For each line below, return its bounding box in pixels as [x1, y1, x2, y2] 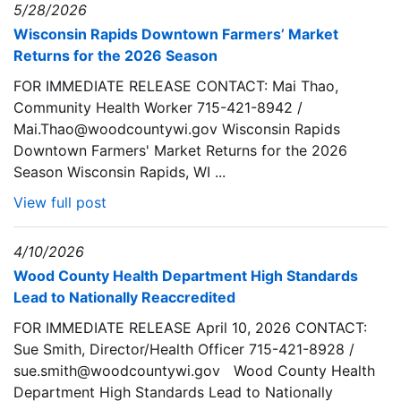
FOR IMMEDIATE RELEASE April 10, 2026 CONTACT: [13, 319, 367, 337]
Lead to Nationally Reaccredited [13, 288, 235, 306]
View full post [13, 193, 107, 211]
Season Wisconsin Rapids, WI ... [13, 163, 226, 181]
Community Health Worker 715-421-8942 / [13, 98, 303, 116]
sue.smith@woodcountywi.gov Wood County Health [13, 362, 375, 380]
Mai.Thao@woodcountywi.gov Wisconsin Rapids [13, 120, 340, 138]
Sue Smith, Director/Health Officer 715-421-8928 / [13, 340, 354, 358]
